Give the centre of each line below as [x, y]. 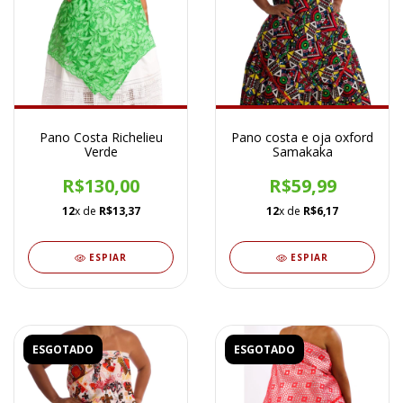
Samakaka [302, 152]
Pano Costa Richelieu [101, 138]
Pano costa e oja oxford [302, 138]
